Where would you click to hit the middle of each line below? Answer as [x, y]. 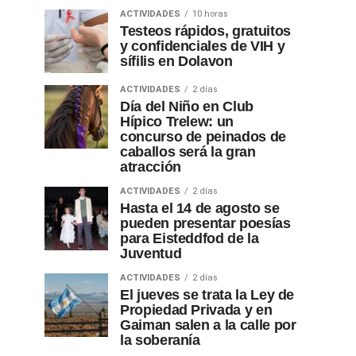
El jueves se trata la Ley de [207, 295]
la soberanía [160, 340]
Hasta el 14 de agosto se [200, 208]
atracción [151, 167]
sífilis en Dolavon [176, 61]
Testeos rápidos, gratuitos [205, 31]
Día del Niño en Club [187, 106]
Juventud [151, 253]
